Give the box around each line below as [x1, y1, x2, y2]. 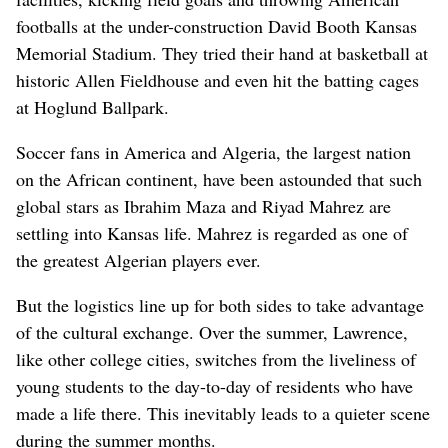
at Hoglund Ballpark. [16, 94, 169, 119]
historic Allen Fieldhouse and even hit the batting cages [16, 67, 419, 92]
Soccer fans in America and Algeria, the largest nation [16, 139, 411, 164]
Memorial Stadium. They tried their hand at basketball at [16, 40, 428, 65]
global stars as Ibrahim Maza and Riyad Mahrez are [16, 193, 391, 218]
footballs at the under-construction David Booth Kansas [16, 13, 417, 38]
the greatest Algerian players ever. [16, 247, 261, 272]
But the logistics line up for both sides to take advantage [16, 292, 424, 317]
